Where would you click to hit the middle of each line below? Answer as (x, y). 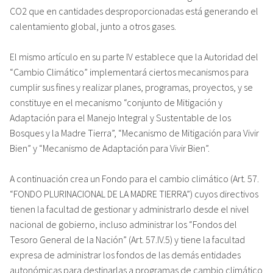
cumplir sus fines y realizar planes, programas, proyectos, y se (131, 87)
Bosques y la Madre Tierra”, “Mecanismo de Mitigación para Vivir (134, 133)
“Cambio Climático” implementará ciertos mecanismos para (129, 72)
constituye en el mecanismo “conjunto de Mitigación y (116, 102)
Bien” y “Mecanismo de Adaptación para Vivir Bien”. (110, 148)
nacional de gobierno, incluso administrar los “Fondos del (123, 224)
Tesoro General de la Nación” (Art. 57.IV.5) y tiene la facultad (127, 239)
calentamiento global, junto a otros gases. (93, 26)
